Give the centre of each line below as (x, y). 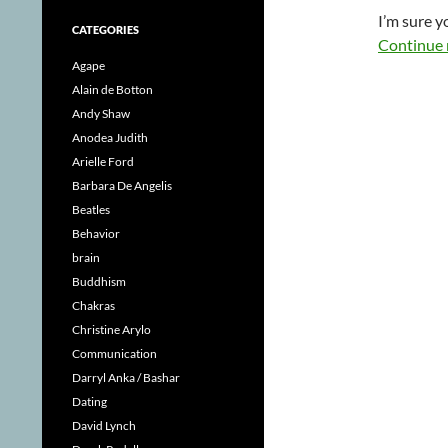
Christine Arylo (111, 329)
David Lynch (104, 425)
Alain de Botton (112, 89)
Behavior (96, 233)
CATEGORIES (105, 29)
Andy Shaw (101, 113)
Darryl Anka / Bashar (126, 377)
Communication (114, 353)
